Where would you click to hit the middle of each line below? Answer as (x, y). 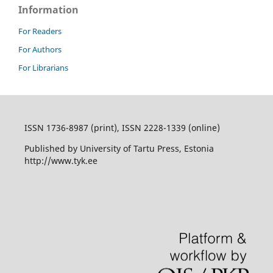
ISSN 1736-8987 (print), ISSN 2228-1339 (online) (122, 127)
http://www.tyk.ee (61, 160)
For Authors (40, 49)
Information (48, 9)
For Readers (40, 31)
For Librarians (43, 67)
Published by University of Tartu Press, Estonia (119, 148)
